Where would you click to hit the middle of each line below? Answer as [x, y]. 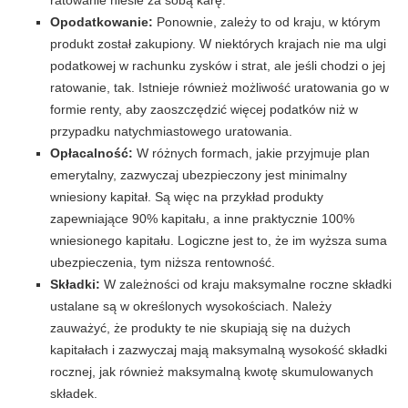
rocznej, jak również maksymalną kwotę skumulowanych [212, 371]
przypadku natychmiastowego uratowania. [171, 131]
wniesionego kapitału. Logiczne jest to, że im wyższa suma [219, 240]
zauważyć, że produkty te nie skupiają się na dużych [200, 327]
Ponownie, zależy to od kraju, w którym [267, 21]
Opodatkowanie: [102, 21]
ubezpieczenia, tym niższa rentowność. [163, 262]
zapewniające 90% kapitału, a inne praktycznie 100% [202, 218]
